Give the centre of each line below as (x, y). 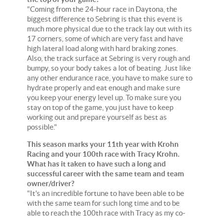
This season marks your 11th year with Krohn (103, 144)
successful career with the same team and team (106, 173)
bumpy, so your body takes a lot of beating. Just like (109, 68)
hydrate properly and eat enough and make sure (104, 87)
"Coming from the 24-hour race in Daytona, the (102, 9)
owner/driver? (51, 183)
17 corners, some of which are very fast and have (105, 38)
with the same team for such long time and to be (103, 203)
